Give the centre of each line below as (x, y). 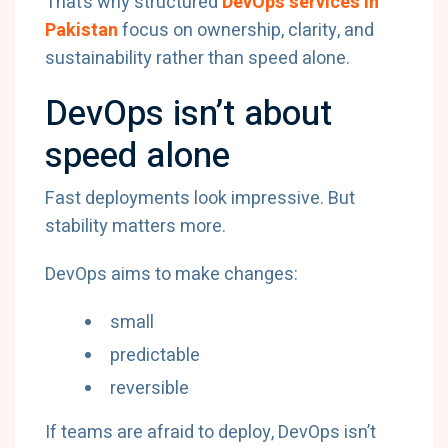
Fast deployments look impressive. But (200, 198)
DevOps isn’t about (188, 114)
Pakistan (81, 30)
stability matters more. (135, 226)
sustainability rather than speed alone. (197, 58)
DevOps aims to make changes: (171, 274)
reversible (149, 388)
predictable (155, 355)
